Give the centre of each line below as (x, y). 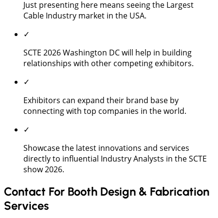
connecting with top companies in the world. (105, 111)
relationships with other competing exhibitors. (109, 63)
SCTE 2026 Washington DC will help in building (108, 52)
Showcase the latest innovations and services (106, 148)
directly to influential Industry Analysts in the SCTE (115, 158)
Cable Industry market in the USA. (86, 15)
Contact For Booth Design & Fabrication (107, 191)
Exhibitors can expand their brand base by (101, 100)
